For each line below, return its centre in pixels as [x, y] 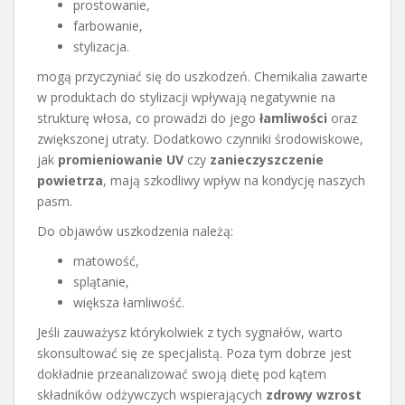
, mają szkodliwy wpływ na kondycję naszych [234, 180]
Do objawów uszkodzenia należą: [135, 231]
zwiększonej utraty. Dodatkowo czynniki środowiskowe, [200, 138]
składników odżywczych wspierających [151, 394]
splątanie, [101, 281]
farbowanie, [108, 25]
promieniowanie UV [121, 159]
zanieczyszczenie [267, 159]
